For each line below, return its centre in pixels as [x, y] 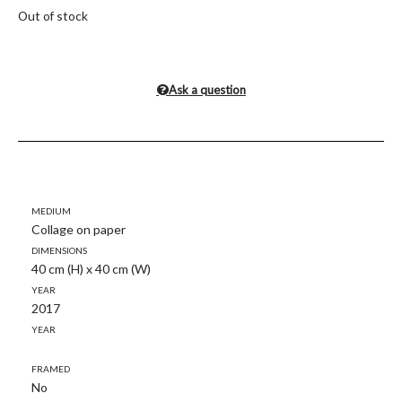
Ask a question [207, 89]
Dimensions [59, 249]
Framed [51, 367]
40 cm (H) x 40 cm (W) [91, 268]
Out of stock [53, 15]
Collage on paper [79, 229]
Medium [51, 209]
